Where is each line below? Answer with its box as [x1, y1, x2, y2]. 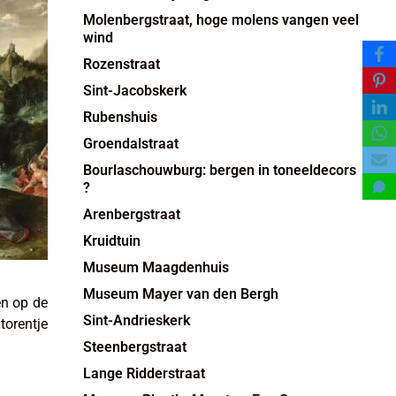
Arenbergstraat [82, 205, 180, 223]
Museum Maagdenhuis [82, 258, 229, 276]
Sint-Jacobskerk [82, 81, 187, 99]
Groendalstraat [82, 134, 179, 152]
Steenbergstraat [82, 338, 187, 355]
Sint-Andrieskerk [82, 311, 190, 329]
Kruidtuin [82, 232, 141, 249]
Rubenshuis [82, 108, 157, 126]
